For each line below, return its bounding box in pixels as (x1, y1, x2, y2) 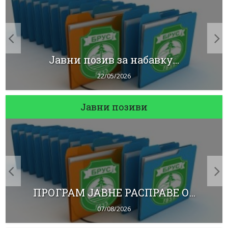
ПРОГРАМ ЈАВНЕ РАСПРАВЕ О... (33, 186, 195, 199)
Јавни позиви (80, 101, 148, 113)
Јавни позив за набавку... (49, 53, 180, 67)
